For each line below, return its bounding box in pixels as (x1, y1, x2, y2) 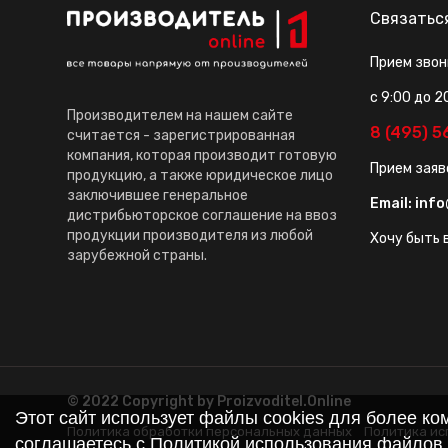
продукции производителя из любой (67, 227, 314, 245)
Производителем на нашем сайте (67, 107, 294, 125)
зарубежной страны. (67, 247, 208, 265)
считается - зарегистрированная (67, 127, 296, 145)
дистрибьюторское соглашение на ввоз (67, 207, 338, 225)
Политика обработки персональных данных (67, 424, 353, 440)
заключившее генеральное (67, 187, 249, 205)
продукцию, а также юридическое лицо (67, 167, 334, 185)
